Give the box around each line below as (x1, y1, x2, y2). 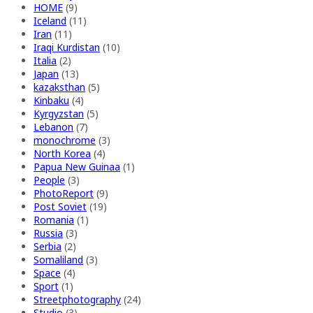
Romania (34, 212, 74, 226)
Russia (34, 226, 63, 240)
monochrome (34, 133, 96, 147)
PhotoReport (34, 186, 94, 200)
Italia (34, 53, 57, 67)
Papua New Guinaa (34, 159, 120, 173)
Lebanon (34, 119, 73, 133)
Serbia (34, 239, 61, 253)
